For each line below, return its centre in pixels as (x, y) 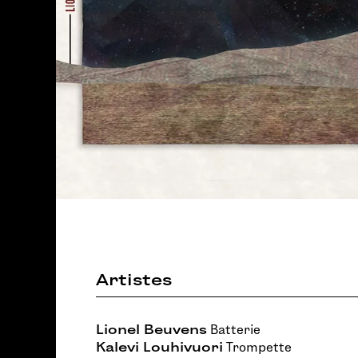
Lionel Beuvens (151, 330)
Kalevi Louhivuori (159, 347)
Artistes (134, 280)
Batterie (234, 330)
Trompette (257, 347)
